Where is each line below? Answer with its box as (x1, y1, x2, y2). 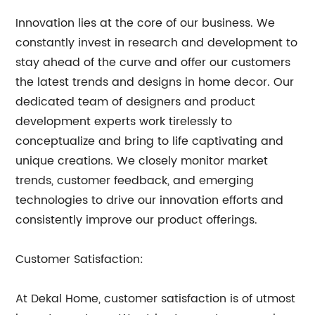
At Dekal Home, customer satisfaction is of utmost (15, 290, 296, 308)
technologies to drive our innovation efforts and (15, 191, 284, 210)
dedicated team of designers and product (15, 93, 256, 111)
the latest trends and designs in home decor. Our (15, 73, 295, 91)
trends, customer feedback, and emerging (15, 172, 255, 190)
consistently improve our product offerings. (15, 211, 258, 229)
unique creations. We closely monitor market (15, 152, 269, 170)
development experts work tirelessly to (15, 112, 233, 131)
